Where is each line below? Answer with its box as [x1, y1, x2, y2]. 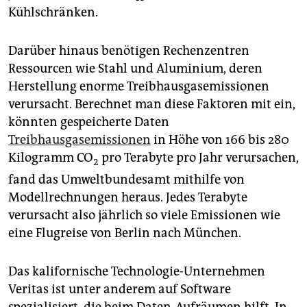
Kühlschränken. [8, 5, 98, 21]
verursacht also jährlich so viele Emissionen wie [8, 208, 280, 223]
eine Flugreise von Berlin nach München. [8, 225, 241, 241]
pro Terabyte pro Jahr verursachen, [99, 150, 299, 166]
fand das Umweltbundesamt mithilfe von [8, 172, 245, 187]
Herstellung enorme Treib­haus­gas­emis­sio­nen [8, 79, 269, 95]
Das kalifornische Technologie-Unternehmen [8, 264, 265, 279]
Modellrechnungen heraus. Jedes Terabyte [8, 190, 247, 205]
